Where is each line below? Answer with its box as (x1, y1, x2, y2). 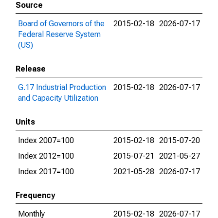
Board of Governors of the (18, 19, 105, 28)
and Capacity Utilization (18, 93, 98, 103)
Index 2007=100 (18, 136, 74, 145)
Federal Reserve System (18, 30, 101, 39)
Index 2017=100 (18, 167, 74, 176)
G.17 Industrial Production (18, 83, 106, 92)
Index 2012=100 (18, 151, 74, 161)
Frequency (16, 191, 55, 200)
